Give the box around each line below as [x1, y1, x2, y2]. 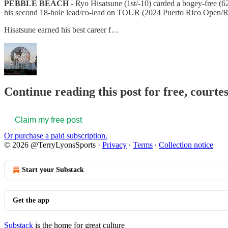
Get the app [13, 196, 49, 205]
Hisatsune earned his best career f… [4, 25, 119, 34]
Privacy [102, 140, 127, 150]
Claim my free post [15, 116, 82, 125]
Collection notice [159, 140, 213, 150]
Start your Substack [22, 166, 84, 174]
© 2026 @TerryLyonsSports [4, 140, 96, 150]
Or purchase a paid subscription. [4, 131, 107, 140]
